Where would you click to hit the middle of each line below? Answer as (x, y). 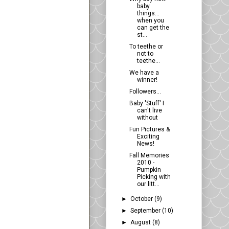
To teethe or (146, 47)
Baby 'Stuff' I (146, 104)
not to (145, 54)
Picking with (154, 177)
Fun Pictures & (149, 130)
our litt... (148, 184)
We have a (144, 73)
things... (148, 14)
